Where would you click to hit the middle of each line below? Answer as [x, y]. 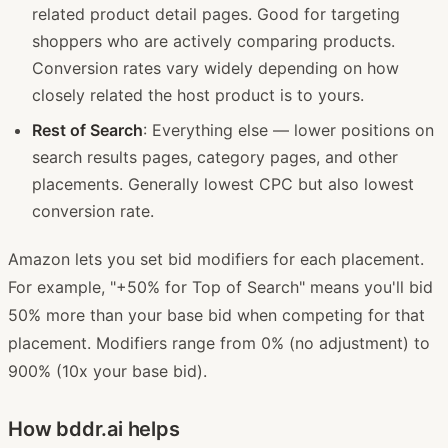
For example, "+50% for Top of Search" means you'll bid [220, 286]
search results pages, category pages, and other [215, 156]
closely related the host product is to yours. [198, 94]
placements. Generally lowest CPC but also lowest [223, 183]
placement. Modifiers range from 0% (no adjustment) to [219, 342]
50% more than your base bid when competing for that [216, 314]
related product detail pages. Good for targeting [216, 13]
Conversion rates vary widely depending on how [215, 67]
